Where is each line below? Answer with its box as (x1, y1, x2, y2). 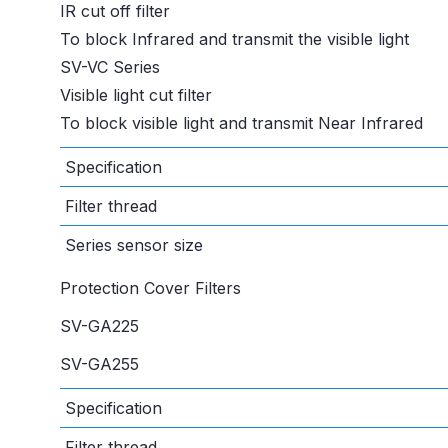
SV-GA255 (60, 354, 139, 375)
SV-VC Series (60, 57, 160, 78)
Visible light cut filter (60, 85, 212, 106)
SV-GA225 (60, 316, 139, 337)
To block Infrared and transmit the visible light (60, 29, 409, 50)
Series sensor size (65, 235, 203, 256)
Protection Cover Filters (60, 278, 241, 299)
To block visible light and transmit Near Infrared (60, 113, 423, 134)
